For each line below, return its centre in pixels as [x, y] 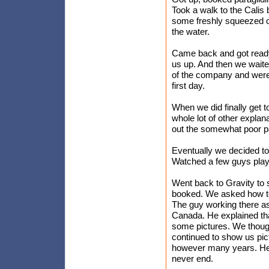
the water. [191, 32]
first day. [188, 86]
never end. [192, 258]
